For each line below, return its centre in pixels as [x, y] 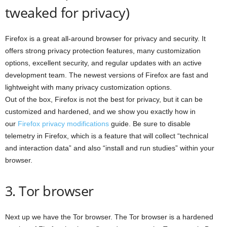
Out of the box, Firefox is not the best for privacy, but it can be [104, 100]
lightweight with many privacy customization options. [88, 87]
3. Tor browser [49, 191]
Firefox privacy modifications [63, 124]
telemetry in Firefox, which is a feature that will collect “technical [107, 136]
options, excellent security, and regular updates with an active [103, 63]
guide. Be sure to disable [150, 124]
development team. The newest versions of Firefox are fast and [107, 75]
